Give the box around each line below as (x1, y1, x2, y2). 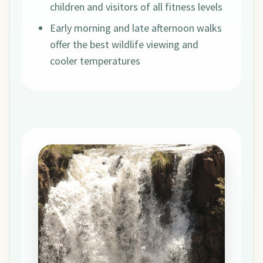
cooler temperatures (50, 54, 140, 68)
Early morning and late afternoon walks (50, 21, 222, 35)
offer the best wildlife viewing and (50, 38, 198, 52)
